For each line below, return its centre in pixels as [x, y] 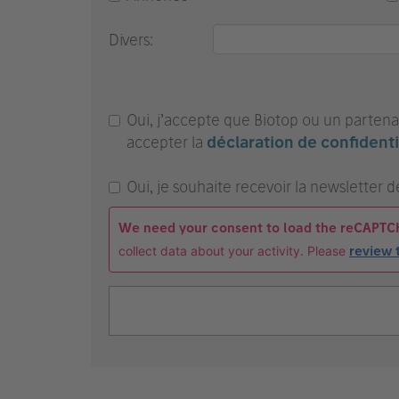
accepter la [167, 142]
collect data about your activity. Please [234, 251]
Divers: [133, 40]
